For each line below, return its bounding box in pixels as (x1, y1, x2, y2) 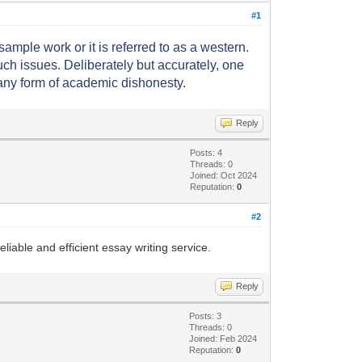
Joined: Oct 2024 (190, 170, 258, 180)
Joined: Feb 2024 (189, 333, 258, 343)
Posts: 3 (189, 310, 222, 321)
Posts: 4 (190, 147, 223, 158)
